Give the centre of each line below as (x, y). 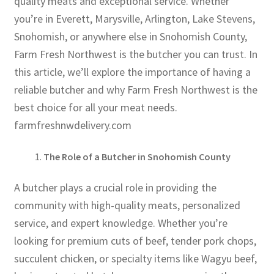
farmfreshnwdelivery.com (72, 125)
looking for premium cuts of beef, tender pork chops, (135, 240)
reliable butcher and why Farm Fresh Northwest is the (135, 89)
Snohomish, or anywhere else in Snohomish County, (130, 36)
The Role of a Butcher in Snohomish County (137, 157)
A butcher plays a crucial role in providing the (115, 187)
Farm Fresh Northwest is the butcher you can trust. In (135, 54)
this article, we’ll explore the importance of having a (132, 72)
